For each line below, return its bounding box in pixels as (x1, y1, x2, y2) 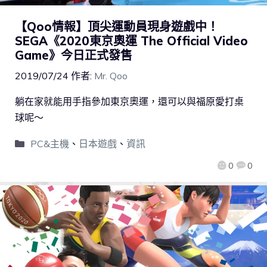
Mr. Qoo (94, 70, 128, 82)
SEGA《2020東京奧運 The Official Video (15, 33, 248, 49)
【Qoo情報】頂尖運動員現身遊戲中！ (15, 19, 219, 35)
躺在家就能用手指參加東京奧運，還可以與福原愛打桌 (15, 95, 244, 108)
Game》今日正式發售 (15, 48, 132, 63)
